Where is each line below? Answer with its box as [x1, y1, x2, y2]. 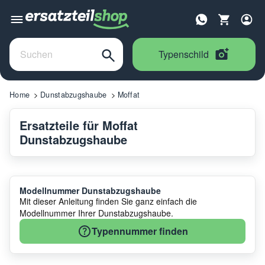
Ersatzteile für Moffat [20, 116, 138, 134]
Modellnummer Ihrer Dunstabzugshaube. [20, 206, 173, 219]
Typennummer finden [91, 224, 188, 238]
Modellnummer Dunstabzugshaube [20, 184, 161, 196]
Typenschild [159, 47, 209, 61]
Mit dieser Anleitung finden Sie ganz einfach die [20, 195, 197, 207]
